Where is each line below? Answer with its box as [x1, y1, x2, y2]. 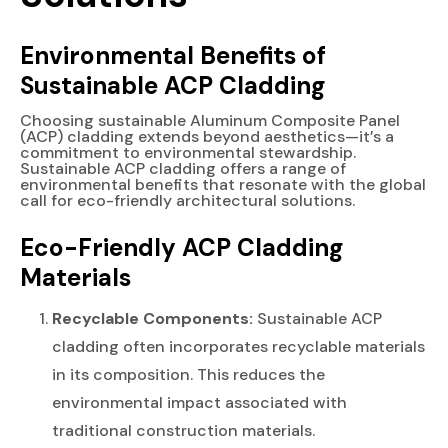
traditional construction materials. [52, 419, 315, 441]
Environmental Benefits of [20, 39, 326, 72]
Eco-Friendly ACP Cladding [20, 231, 344, 264]
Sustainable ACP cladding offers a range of [20, 157, 346, 179]
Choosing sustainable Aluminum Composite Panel [20, 109, 400, 131]
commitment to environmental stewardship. [20, 141, 356, 163]
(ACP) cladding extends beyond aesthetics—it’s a [20, 125, 394, 147]
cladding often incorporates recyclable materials [52, 335, 425, 357]
